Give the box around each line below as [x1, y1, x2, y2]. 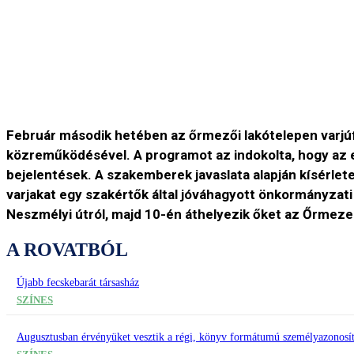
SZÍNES [17, 294, 53, 307]
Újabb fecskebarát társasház [17, 277, 139, 289]
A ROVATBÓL [6, 239, 128, 261]
